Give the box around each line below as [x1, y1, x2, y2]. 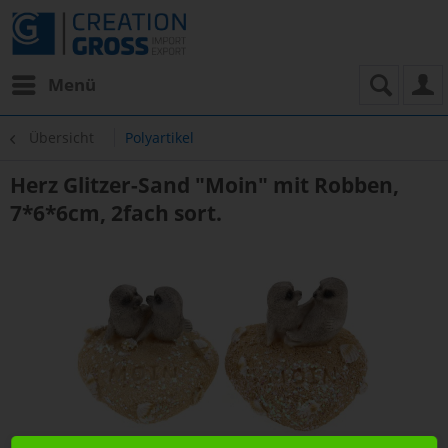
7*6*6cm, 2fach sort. [10, 199, 222, 227]
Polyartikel [125, 128, 194, 147]
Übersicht [29, 128, 94, 147]
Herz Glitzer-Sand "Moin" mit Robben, [10, 171, 399, 199]
